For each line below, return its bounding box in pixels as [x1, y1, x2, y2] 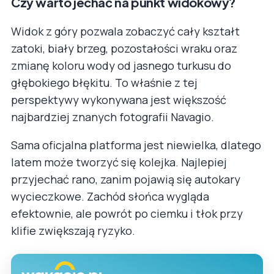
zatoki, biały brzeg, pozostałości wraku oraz [11, 40, 237, 56]
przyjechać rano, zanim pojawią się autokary [11, 171, 240, 187]
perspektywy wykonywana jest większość [11, 92, 226, 107]
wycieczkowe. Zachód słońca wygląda [11, 188, 209, 204]
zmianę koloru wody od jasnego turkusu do [11, 57, 231, 73]
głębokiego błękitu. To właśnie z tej [11, 75, 198, 90]
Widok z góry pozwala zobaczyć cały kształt [11, 23, 240, 39]
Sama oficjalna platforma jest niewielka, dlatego [11, 137, 261, 152]
